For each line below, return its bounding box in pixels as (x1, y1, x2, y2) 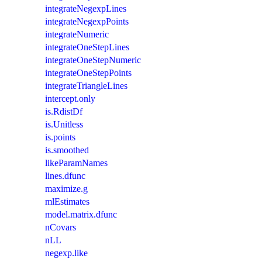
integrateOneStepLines (45, 42, 129, 52)
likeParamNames (45, 157, 108, 168)
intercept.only (45, 93, 95, 104)
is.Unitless (45, 119, 83, 129)
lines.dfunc (45, 170, 85, 181)
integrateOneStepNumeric (45, 54, 141, 65)
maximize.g (45, 183, 88, 194)
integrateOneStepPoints (45, 67, 132, 78)
